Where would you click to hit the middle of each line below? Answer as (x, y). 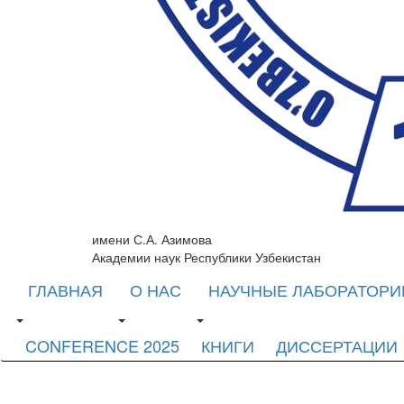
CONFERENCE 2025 (102, 345)
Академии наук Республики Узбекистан (207, 257)
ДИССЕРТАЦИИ (337, 345)
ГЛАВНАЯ (65, 289)
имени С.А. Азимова (152, 239)
